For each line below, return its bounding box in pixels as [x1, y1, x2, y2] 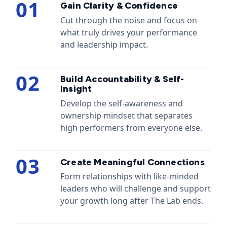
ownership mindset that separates [60, 109, 193, 121]
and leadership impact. [60, 39, 148, 50]
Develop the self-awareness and [60, 97, 183, 109]
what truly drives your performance [60, 26, 197, 38]
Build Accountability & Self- [60, 73, 184, 85]
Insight [60, 83, 92, 95]
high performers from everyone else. [60, 122, 202, 133]
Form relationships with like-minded [60, 171, 199, 182]
